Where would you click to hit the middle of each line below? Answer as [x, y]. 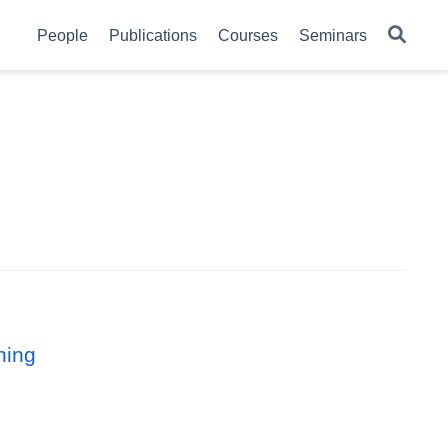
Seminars [333, 35]
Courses [248, 35]
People [62, 35]
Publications [153, 35]
